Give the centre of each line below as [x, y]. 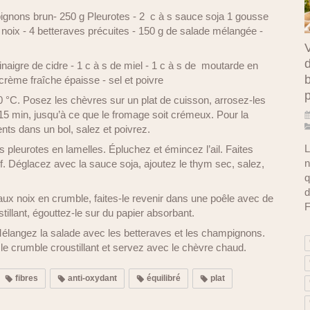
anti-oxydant [91, 278]
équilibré [163, 278]
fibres [26, 278]
